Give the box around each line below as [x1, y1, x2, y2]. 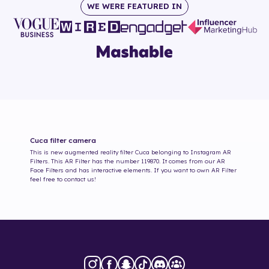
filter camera [48, 135, 96, 145]
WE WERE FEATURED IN [87, 1, 182, 11]
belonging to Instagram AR [150, 148, 231, 156]
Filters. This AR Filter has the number [30, 157, 141, 165]
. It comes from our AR [159, 157, 225, 165]
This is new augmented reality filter [30, 148, 133, 156]
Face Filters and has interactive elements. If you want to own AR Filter [30, 166, 237, 174]
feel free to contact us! [30, 175, 96, 183]
